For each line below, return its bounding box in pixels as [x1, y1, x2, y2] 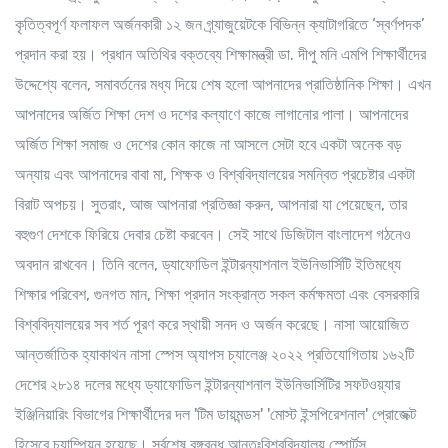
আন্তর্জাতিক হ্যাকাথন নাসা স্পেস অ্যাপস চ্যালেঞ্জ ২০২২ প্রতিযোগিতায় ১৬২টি [15, 344, 414, 364]
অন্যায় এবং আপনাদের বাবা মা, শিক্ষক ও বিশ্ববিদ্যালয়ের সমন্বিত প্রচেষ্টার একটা [15, 164, 415, 184]
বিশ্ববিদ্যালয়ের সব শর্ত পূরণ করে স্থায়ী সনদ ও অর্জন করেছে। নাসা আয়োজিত [15, 314, 409, 334]
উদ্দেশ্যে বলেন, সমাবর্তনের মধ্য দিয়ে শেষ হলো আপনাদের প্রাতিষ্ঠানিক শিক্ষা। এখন [15, 74, 431, 94]
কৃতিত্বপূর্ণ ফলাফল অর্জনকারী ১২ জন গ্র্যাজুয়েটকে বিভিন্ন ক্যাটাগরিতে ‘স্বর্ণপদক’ [15, 14, 425, 34]
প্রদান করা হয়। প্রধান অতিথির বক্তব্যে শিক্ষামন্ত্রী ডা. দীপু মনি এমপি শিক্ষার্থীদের [15, 44, 426, 64]
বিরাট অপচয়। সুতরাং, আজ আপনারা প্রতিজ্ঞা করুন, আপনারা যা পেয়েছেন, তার [15, 194, 407, 214]
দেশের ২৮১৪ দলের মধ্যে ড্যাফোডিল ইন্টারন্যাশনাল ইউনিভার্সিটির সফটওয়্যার [15, 374, 400, 394]
